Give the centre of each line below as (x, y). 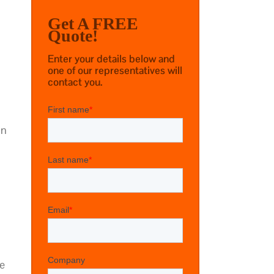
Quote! (73, 35)
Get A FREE (93, 23)
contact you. (75, 82)
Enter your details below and (111, 59)
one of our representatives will (115, 71)
